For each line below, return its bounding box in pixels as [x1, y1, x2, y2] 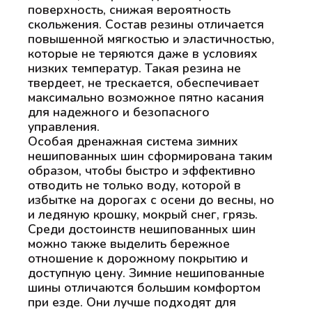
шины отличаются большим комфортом [28, 279, 260, 296]
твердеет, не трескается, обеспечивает [28, 74, 259, 91]
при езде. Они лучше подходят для [28, 293, 236, 311]
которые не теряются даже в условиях [28, 45, 258, 62]
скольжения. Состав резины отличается [28, 15, 264, 33]
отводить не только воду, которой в [28, 176, 241, 194]
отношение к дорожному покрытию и [28, 249, 248, 267]
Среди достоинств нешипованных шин [28, 220, 256, 237]
